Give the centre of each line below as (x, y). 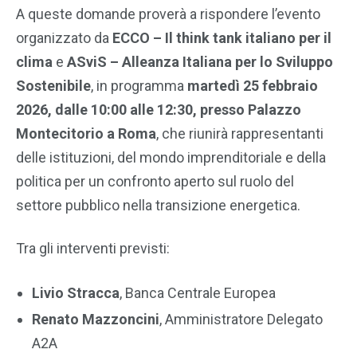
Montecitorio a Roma (86, 133)
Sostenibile (53, 86)
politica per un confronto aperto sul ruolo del (155, 181)
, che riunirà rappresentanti (240, 133)
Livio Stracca (76, 292)
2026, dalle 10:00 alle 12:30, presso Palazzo (159, 110)
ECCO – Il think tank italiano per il (222, 38)
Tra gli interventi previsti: (93, 248)
